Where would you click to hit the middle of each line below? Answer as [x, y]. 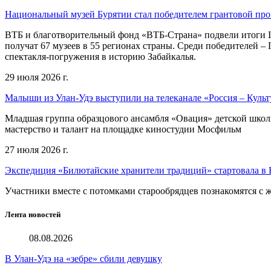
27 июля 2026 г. [37, 149]
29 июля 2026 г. [37, 77]
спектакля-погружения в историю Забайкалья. [100, 56]
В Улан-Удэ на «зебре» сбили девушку [83, 258]
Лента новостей [33, 214]
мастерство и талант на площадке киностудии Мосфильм [123, 129]
